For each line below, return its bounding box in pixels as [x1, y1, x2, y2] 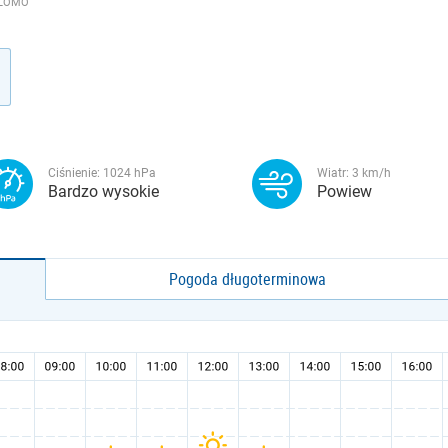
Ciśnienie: [48, 166, 103, 180]
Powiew [317, 182, 372, 201]
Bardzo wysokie [48, 182, 159, 201]
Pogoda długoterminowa [169, 268, 327, 290]
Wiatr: [317, 166, 352, 180]
